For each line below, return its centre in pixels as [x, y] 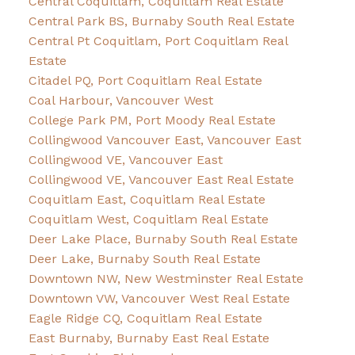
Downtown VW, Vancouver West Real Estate [159, 299]
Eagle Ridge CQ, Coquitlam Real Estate [145, 319]
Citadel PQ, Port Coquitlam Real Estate [145, 81]
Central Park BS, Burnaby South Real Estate [161, 21]
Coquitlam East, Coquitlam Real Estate [147, 200]
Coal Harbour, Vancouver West [120, 101]
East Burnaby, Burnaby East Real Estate [149, 338]
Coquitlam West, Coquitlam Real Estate [148, 219]
